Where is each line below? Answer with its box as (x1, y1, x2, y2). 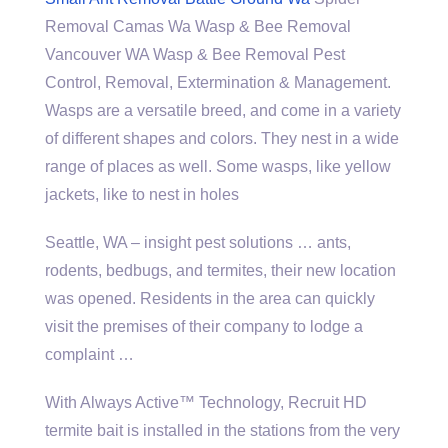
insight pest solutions (144, 234, 293, 251)
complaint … (45, 346, 134, 363)
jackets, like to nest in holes (45, 186, 239, 203)
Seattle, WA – (45, 234, 144, 251)
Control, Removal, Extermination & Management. (45, 74, 391, 91)
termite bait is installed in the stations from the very (45, 422, 400, 439)
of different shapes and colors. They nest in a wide (45, 130, 399, 147)
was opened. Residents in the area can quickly (45, 290, 375, 307)
